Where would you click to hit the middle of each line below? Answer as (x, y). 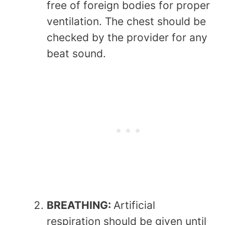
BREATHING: (80, 205)
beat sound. (76, 53)
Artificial (134, 205)
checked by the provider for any (127, 37)
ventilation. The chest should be (126, 21)
